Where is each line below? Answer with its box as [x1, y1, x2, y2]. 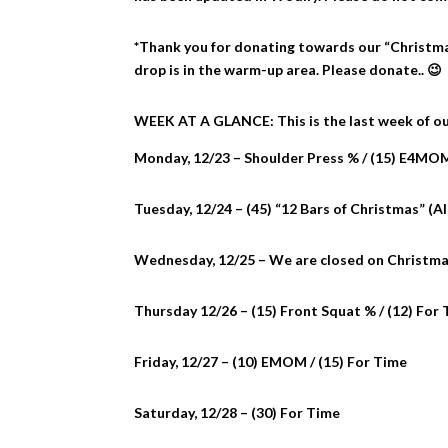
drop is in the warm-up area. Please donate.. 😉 [134, 61, 443, 78]
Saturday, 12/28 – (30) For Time [134, 404, 341, 421]
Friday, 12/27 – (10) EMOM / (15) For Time [134, 353, 408, 370]
